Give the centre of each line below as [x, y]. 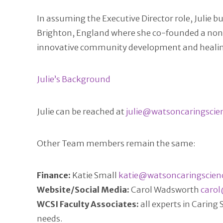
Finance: [54, 176]
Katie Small [94, 176]
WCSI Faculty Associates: [88, 205]
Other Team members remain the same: [116, 143]
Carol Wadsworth [165, 190]
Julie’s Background [73, 80]
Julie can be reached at [81, 111]
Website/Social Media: [83, 190]
